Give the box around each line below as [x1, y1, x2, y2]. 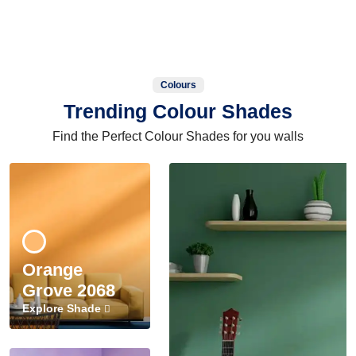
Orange [22, 259, 83, 280]
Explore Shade [22, 301, 104, 315]
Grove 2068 [22, 280, 115, 300]
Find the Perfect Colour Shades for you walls [52, 129, 304, 143]
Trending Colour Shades [64, 99, 292, 122]
